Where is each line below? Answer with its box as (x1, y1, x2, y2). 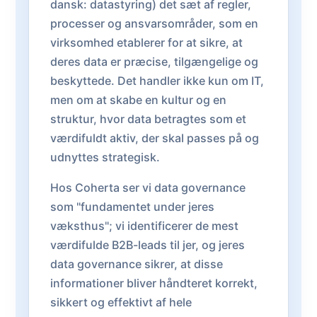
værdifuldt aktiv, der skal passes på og (50, 131, 259, 145)
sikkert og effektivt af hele (50, 295, 192, 309)
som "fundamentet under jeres (50, 200, 214, 214)
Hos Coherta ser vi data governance (50, 180, 246, 195)
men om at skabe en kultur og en (50, 93, 226, 107)
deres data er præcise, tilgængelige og (50, 54, 258, 69)
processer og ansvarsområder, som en (50, 16, 258, 30)
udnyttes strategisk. (50, 150, 160, 164)
